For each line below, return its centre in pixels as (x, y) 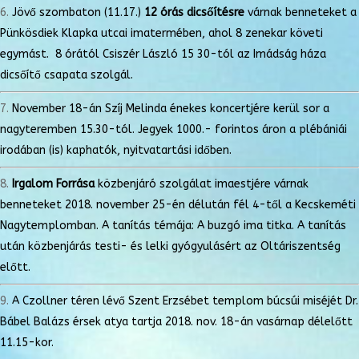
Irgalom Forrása (55, 184)
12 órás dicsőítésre (194, 12)
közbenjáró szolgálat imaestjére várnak (203, 184)
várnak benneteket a (301, 12)
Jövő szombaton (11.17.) (78, 12)
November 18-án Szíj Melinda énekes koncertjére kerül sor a (171, 108)
